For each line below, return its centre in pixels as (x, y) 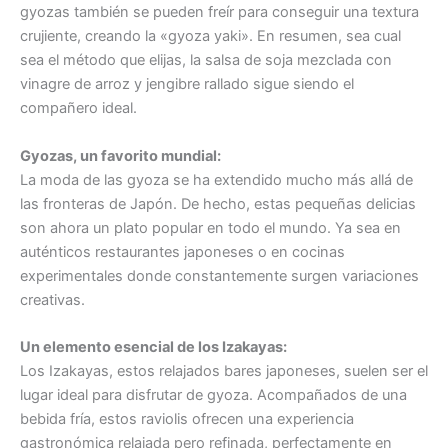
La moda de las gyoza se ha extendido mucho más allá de (216, 179)
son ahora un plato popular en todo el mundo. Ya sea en (210, 227)
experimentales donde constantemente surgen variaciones (219, 275)
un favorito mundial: (150, 155)
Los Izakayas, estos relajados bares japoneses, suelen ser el (224, 370)
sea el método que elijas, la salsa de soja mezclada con (206, 60)
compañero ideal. (78, 108)
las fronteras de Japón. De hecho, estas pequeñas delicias (218, 203)
